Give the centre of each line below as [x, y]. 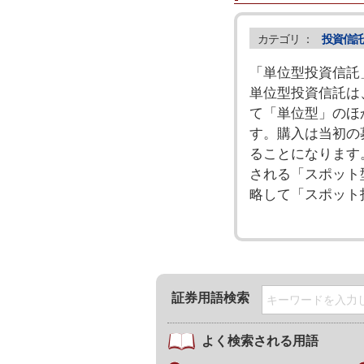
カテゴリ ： [288, 39]
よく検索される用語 [260, 340]
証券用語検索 [210, 297]
